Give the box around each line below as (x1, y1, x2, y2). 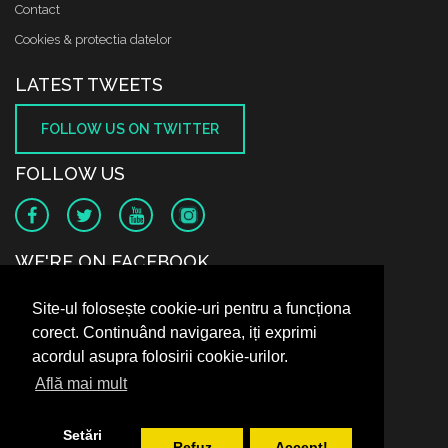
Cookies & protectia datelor (15, 32, 172, 47)
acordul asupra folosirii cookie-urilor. (32, 348, 288, 366)
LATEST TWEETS (15, 74, 163, 95)
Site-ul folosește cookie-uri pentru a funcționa (32, 300, 351, 318)
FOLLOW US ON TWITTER (41, 121, 219, 137)
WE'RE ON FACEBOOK (15, 251, 209, 272)
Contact (15, 2, 60, 17)
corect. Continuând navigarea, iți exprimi (32, 324, 317, 342)
